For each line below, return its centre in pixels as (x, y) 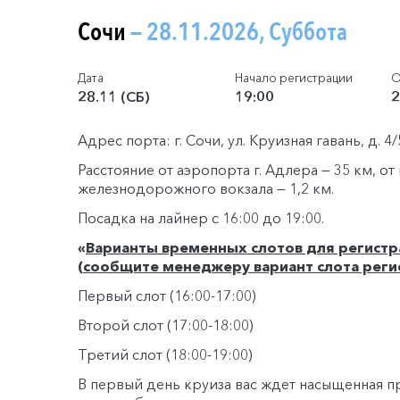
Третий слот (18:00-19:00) (165, 354)
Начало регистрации (293, 77)
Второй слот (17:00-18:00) (166, 325)
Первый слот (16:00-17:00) (167, 295)
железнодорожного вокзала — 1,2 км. (206, 188)
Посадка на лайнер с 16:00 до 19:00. (201, 217)
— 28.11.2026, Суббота (239, 32)
